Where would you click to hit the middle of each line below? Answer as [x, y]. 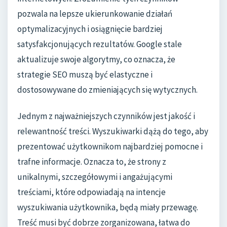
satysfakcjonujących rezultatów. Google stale [100, 44]
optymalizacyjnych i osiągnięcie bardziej [90, 29]
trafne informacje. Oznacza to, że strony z [92, 161]
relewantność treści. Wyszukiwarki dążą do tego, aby [113, 131]
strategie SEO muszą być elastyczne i [85, 75]
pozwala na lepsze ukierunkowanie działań [95, 14]
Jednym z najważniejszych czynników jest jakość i [106, 116]
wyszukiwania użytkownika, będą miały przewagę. [108, 207]
